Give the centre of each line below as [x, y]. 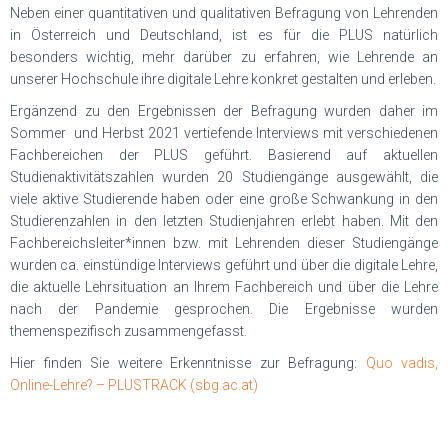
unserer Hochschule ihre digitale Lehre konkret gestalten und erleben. [223, 79]
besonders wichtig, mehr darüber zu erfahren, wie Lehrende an [224, 57]
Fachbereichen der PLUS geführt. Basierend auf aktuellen [224, 155]
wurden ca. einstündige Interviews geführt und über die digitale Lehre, [224, 265]
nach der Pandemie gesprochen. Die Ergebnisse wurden [224, 309]
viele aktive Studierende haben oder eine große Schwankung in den [224, 199]
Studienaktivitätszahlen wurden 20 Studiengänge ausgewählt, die [224, 177]
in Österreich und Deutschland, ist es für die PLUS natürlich [224, 35]
